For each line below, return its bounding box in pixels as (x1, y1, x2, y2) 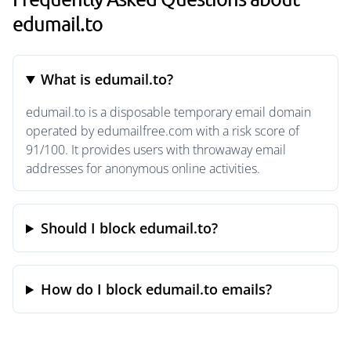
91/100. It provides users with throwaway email (26, 141, 286, 158)
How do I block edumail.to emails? (41, 280, 273, 299)
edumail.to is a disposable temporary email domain (26, 103, 311, 121)
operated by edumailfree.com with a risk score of (26, 122, 299, 139)
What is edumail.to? (41, 70, 174, 89)
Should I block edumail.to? (41, 219, 219, 237)
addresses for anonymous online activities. (26, 160, 260, 177)
